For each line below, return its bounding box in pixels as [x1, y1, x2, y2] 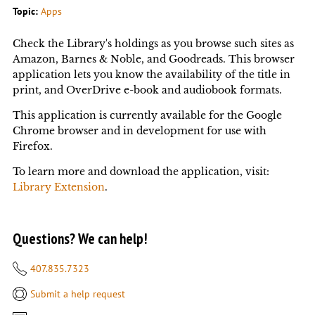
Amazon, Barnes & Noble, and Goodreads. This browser [12, 52, 295, 65]
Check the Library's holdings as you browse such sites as [12, 37, 294, 50]
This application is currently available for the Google [12, 108, 282, 122]
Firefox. [12, 139, 53, 153]
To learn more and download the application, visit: [12, 165, 269, 178]
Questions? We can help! [12, 229, 148, 248]
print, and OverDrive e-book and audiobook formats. [12, 83, 282, 96]
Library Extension [12, 180, 105, 193]
